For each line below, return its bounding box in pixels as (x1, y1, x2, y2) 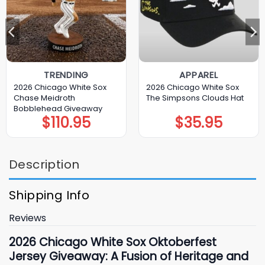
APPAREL (179, 69, 218, 82)
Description (9, 156, 80, 173)
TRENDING (44, 69, 89, 82)
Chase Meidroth (13, 92, 75, 104)
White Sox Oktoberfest (91, 234, 216, 251)
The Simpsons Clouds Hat (146, 92, 244, 104)
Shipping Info (9, 187, 90, 204)
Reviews (9, 211, 46, 225)
